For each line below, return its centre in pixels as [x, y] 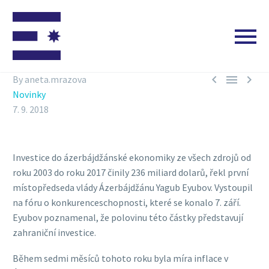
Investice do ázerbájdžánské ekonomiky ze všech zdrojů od [132, 157]
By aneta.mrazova [50, 79]
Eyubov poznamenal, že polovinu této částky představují [128, 217]
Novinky [29, 94]
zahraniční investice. [54, 232]
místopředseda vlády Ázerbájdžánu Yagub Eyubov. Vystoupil [133, 187]
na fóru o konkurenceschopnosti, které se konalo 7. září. [127, 202]
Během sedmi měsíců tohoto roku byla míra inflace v [120, 258]
